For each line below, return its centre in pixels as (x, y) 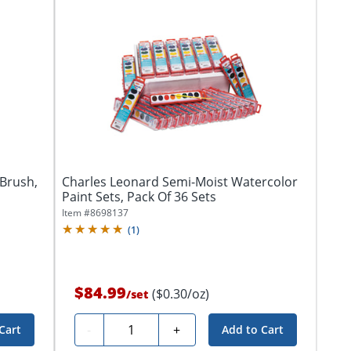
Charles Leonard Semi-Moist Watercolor (179, 181)
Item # (76, 212)
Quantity (135, 328)
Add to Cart (252, 330)
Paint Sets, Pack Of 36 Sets (139, 196)
